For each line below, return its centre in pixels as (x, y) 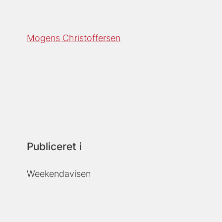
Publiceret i (55, 147)
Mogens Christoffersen (74, 38)
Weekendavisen (59, 174)
